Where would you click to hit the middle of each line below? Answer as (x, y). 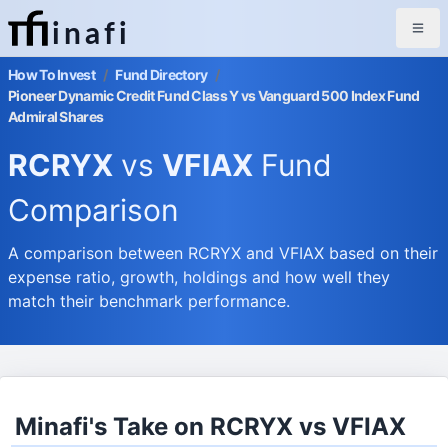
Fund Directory (161, 74)
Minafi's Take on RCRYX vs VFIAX (211, 426)
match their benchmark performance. (149, 301)
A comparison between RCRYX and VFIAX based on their (223, 253)
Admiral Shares (56, 116)
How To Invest (51, 74)
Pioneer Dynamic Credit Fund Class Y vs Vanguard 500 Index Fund (214, 95)
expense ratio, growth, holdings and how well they (199, 277)
